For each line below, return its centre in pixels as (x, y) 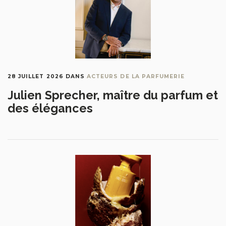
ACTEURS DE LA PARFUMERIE (136, 76)
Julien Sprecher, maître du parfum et (113, 95)
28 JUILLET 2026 (36, 76)
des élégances (50, 108)
